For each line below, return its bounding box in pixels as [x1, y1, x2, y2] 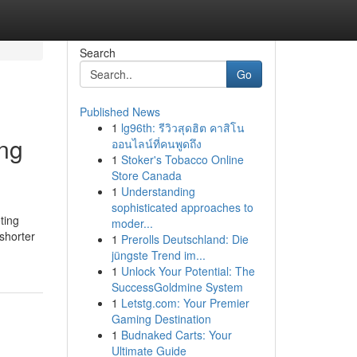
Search [79, 45, 116, 61]
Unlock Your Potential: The [120, 263, 255, 279]
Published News [79, 104, 160, 120]
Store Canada [111, 167, 182, 183]
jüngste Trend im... [111, 247, 206, 263]
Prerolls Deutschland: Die [120, 231, 249, 247]
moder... [111, 215, 153, 231]
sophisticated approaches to [111, 199, 253, 215]
